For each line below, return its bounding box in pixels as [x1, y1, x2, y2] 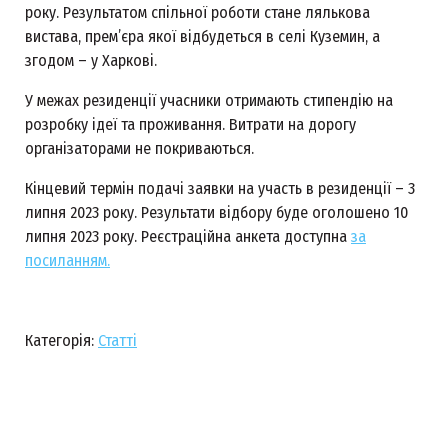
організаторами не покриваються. [25, 139, 262, 159]
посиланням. [25, 251, 110, 271]
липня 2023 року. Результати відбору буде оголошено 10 [25, 203, 408, 223]
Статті [98, 331, 137, 351]
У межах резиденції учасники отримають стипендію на [25, 91, 393, 111]
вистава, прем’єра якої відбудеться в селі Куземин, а [25, 27, 380, 47]
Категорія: [25, 331, 98, 351]
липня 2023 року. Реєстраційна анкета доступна [25, 227, 351, 247]
